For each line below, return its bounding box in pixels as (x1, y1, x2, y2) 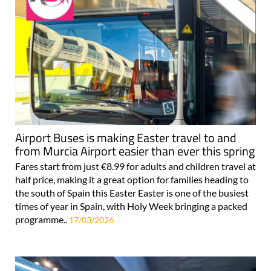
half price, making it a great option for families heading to (15, 174, 249, 186)
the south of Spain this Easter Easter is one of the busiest (15, 187, 249, 199)
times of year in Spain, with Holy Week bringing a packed (15, 200, 247, 212)
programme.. (15, 214, 69, 226)
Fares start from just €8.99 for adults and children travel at (15, 160, 256, 172)
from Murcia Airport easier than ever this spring (15, 142, 255, 161)
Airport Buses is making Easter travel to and (15, 128, 237, 148)
